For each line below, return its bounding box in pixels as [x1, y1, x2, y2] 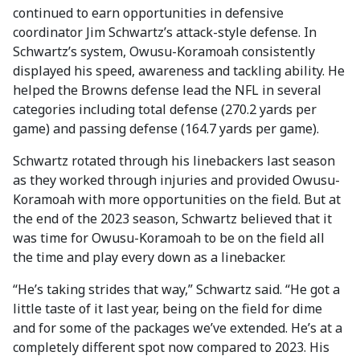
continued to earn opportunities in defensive [13, 4, 284, 22]
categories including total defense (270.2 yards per [13, 100, 317, 118]
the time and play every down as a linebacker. [13, 248, 285, 266]
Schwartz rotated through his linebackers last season [13, 152, 335, 170]
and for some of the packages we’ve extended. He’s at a [13, 319, 342, 337]
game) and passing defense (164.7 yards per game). [13, 120, 319, 137]
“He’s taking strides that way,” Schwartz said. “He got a [13, 280, 340, 298]
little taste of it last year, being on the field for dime [13, 300, 322, 317]
